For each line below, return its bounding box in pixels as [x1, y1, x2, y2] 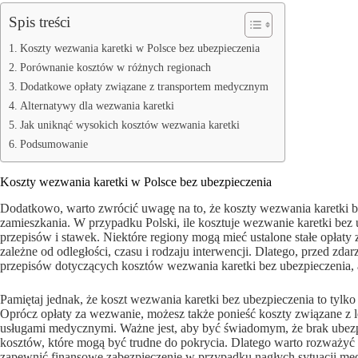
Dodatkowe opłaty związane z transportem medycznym [19, 80, 268, 93]
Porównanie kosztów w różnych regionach [19, 61, 211, 74]
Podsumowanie [19, 137, 88, 151]
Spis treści [9, 14, 70, 31]
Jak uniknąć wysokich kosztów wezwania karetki [19, 118, 240, 132]
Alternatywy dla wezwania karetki [19, 99, 174, 113]
